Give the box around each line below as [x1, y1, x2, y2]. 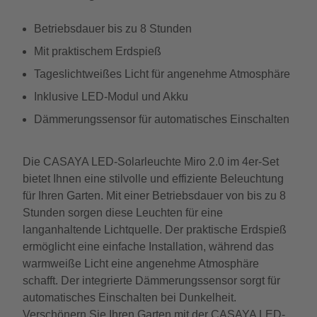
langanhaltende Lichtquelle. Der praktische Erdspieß [23, 224, 287, 236]
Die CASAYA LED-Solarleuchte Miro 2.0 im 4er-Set [23, 156, 279, 168]
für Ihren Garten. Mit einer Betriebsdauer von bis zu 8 [23, 190, 286, 202]
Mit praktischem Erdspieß [34, 45, 161, 57]
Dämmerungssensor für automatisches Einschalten [34, 113, 289, 125]
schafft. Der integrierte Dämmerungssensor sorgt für [23, 275, 280, 287]
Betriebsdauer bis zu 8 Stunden [34, 23, 192, 35]
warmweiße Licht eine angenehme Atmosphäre [23, 258, 259, 270]
